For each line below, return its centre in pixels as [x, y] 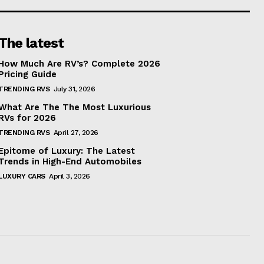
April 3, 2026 [70, 176]
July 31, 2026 [74, 89]
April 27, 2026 [76, 132]
